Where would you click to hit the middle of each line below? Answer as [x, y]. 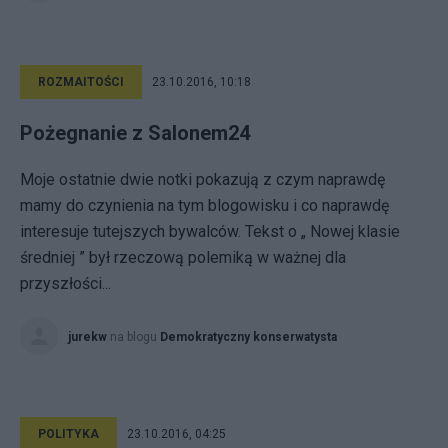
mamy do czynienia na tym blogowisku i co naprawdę [204, 205]
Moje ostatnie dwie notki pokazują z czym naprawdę [202, 179]
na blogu [135, 337]
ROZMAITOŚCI [81, 82]
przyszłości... [65, 283]
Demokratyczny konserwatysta [248, 337]
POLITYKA [68, 434]
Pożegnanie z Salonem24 [135, 133]
